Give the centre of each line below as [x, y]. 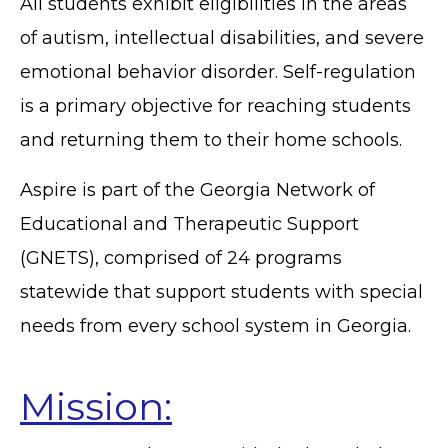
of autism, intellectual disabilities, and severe [222, 37]
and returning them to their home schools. [213, 139]
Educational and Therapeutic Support [189, 223]
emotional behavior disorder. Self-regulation [218, 71]
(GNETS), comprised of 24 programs [181, 257]
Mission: [96, 406]
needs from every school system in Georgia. [215, 325]
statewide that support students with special [221, 291]
